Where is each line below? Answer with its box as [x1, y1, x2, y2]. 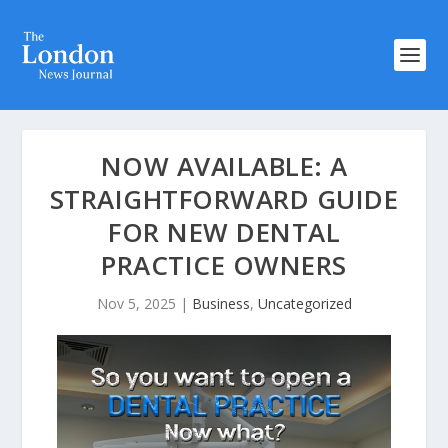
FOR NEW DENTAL [108, 214, 340, 250]
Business [191, 294, 250, 313]
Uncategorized [257, 294, 352, 313]
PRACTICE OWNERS [101, 247, 347, 283]
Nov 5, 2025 [96, 294, 176, 313]
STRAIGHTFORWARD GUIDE [49, 181, 399, 217]
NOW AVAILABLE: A [100, 148, 348, 184]
